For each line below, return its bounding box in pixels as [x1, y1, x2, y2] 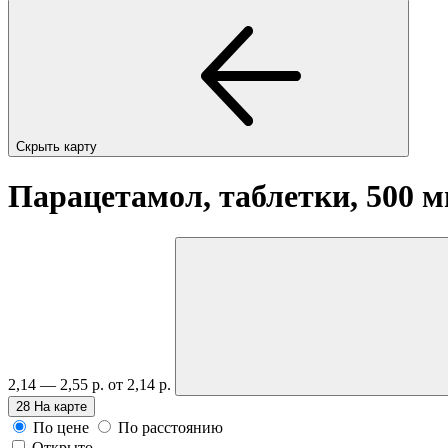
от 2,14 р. [108, 375, 175, 393]
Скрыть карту [16, 138, 101, 154]
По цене [33, 418, 89, 436]
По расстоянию [118, 418, 223, 436]
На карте [34, 398, 87, 414]
